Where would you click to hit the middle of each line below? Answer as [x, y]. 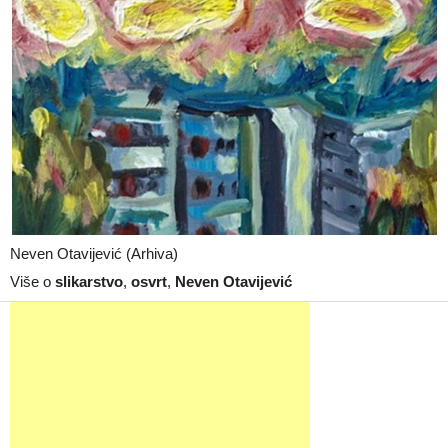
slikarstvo [89, 281]
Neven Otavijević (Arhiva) [94, 253]
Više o [32, 281]
